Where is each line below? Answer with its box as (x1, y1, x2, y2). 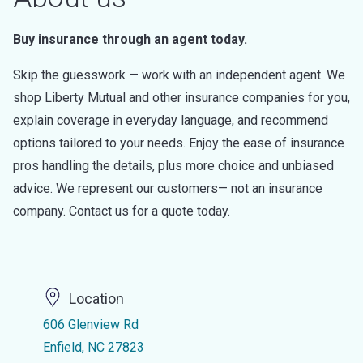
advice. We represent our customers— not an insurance (13, 181, 322, 196)
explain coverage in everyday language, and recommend (13, 113, 328, 128)
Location (68, 290, 124, 308)
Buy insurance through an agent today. (13, 32, 247, 47)
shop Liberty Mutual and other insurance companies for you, (13, 90, 350, 105)
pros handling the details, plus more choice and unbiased (13, 158, 334, 173)
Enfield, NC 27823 (42, 340, 144, 355)
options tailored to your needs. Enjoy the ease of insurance (13, 135, 344, 151)
